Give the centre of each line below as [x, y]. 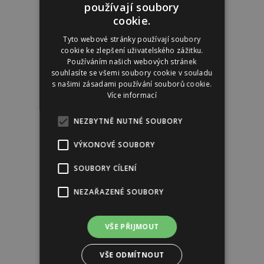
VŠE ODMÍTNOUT [132, 255]
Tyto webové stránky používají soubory [132, 39]
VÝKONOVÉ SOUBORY [115, 144]
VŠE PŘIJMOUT [132, 226]
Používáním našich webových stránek [132, 61]
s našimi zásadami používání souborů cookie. [132, 84]
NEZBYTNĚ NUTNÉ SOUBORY [128, 121]
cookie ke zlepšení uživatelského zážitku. [132, 50]
